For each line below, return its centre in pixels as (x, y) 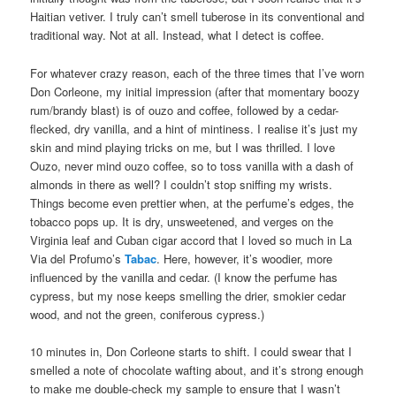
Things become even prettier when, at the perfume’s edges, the (192, 202)
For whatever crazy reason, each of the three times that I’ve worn (198, 72)
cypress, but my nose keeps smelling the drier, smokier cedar (188, 295)
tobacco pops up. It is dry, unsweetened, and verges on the (182, 221)
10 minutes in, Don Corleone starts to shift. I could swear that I (191, 351)
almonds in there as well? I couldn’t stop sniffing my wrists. (182, 184)
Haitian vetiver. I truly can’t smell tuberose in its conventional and (198, 17)
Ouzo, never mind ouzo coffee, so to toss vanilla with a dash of (192, 165)
